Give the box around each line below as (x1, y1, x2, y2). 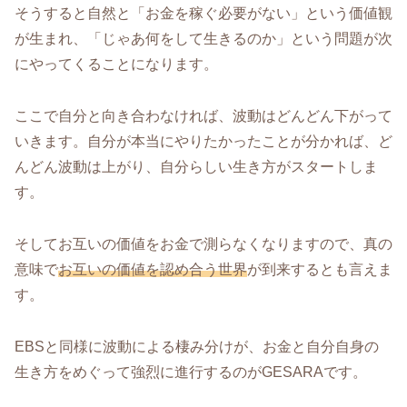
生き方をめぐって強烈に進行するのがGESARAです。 (15, 363, 367, 380)
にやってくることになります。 (15, 56, 218, 73)
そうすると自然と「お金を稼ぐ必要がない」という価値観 (15, 5, 392, 22)
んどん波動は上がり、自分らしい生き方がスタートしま (15, 158, 378, 174)
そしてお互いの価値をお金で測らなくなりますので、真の (15, 235, 392, 252)
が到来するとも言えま (247, 261, 392, 277)
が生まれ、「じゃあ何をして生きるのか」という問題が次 (15, 31, 392, 47)
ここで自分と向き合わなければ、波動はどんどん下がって (15, 107, 392, 124)
